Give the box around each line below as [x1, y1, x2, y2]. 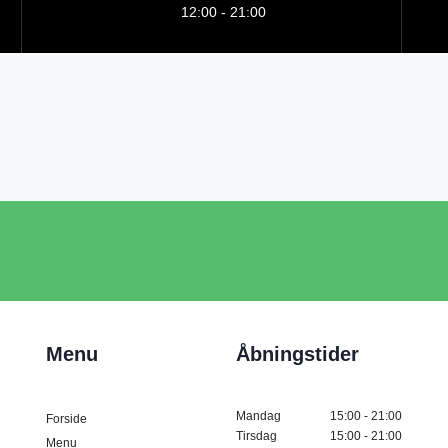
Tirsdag [236, 429, 277, 444]
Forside [46, 412, 87, 427]
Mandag [236, 409, 281, 424]
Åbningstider [236, 343, 359, 366]
